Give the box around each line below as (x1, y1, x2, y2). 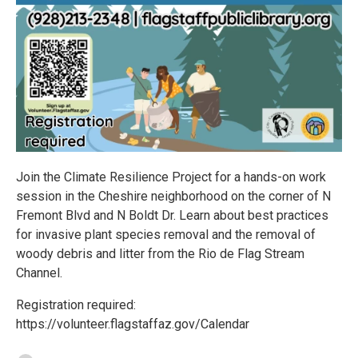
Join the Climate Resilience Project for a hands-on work (16, 169, 326, 185)
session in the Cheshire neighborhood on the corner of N (16, 189, 331, 204)
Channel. (16, 265, 62, 280)
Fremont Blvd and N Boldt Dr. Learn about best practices (16, 208, 328, 223)
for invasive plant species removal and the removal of (16, 227, 316, 242)
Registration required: (16, 297, 136, 312)
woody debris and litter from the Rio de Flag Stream (16, 246, 304, 261)
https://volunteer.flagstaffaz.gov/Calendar (16, 316, 249, 332)
